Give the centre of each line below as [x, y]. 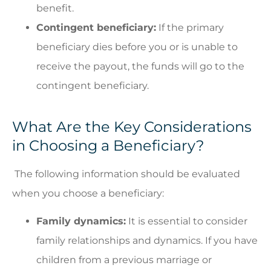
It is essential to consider [187, 221]
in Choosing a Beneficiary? [108, 145]
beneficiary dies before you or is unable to [137, 47]
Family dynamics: [81, 221]
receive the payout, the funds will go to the [140, 66]
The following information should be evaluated [126, 174]
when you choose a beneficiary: [88, 193]
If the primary [190, 27]
